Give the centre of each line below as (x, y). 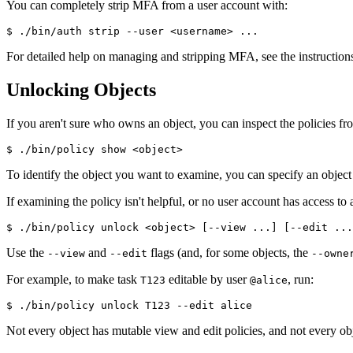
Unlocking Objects (81, 90)
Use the (27, 253)
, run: (301, 280)
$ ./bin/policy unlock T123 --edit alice (129, 306)
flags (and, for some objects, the (229, 253)
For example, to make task (73, 280)
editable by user (208, 280)
